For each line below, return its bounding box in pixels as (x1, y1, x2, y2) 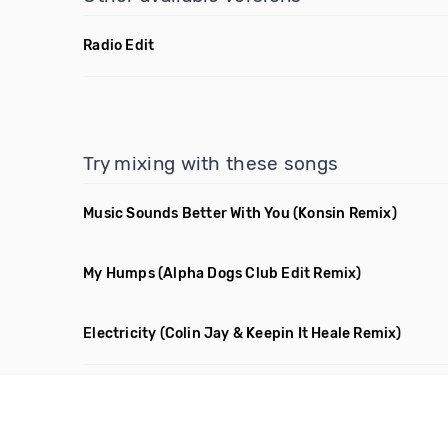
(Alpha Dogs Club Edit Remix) (158, 265, 362, 282)
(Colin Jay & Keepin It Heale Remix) (159, 325, 402, 342)
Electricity (83, 325, 157, 342)
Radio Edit (83, 37, 155, 54)
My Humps (83, 265, 155, 282)
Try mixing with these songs (83, 152, 339, 175)
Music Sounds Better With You (83, 205, 290, 222)
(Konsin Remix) (293, 205, 397, 222)
